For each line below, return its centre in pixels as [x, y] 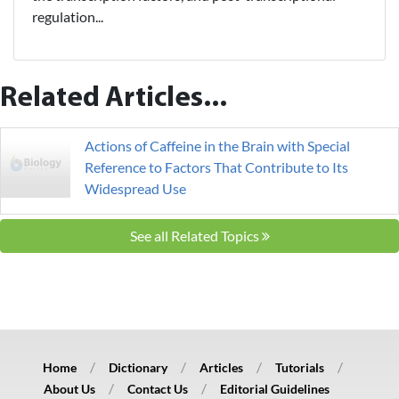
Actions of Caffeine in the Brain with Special [217, 146]
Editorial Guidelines [274, 389]
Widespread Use [135, 189]
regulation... [68, 17]
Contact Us [157, 389]
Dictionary [138, 368]
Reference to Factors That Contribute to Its [216, 167]
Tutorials [300, 368]
